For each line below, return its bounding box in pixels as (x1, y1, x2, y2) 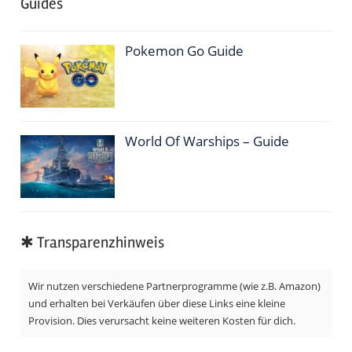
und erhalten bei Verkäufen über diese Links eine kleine (27, 296, 285, 311)
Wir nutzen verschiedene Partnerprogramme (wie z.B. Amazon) (27, 279, 321, 294)
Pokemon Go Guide (125, 41, 244, 60)
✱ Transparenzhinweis (20, 233, 164, 253)
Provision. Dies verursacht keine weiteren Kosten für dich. (27, 313, 295, 328)
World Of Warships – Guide (125, 131, 290, 150)
